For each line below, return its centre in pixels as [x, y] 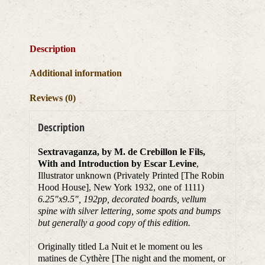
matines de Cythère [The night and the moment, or [132, 258]
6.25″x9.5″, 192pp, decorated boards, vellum [122, 199]
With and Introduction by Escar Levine [117, 164]
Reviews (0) [53, 98]
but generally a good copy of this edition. [114, 223]
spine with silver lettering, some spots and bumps [130, 211]
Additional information [76, 73]
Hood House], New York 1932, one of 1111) [121, 188]
